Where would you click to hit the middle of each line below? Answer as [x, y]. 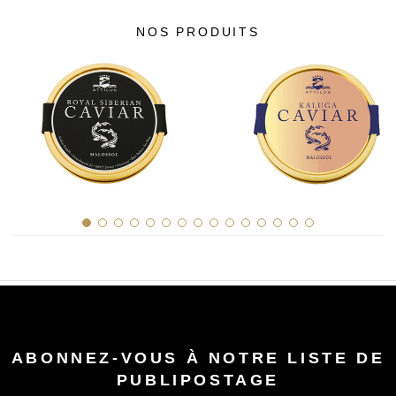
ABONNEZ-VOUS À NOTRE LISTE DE [198, 358]
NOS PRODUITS [198, 32]
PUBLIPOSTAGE [198, 381]
